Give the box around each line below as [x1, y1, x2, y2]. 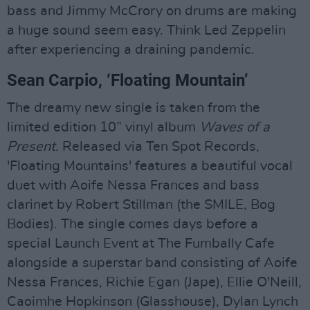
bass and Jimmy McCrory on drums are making [7, 4, 297, 19]
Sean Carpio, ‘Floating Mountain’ [7, 71, 248, 91]
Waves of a [199, 120, 270, 135]
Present [7, 140, 55, 154]
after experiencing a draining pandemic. [7, 43, 255, 57]
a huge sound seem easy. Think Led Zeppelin [7, 24, 286, 38]
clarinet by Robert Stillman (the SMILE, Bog [7, 198, 275, 212]
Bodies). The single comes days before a [7, 217, 258, 232]
